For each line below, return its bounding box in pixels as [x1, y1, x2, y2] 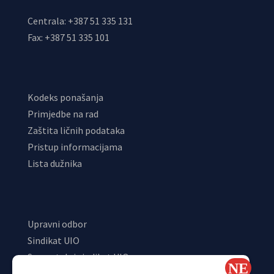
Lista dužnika [27, 157, 82, 170]
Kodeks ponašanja [27, 91, 103, 104]
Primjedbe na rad [27, 108, 98, 120]
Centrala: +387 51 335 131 [27, 15, 133, 28]
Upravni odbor [27, 217, 87, 230]
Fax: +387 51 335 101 [27, 31, 109, 44]
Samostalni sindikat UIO [27, 250, 129, 263]
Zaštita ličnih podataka [27, 124, 125, 137]
